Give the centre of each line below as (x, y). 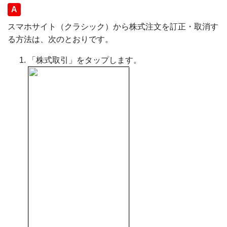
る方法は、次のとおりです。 (60, 39)
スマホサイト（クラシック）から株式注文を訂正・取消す (113, 27)
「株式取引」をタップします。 (85, 60)
